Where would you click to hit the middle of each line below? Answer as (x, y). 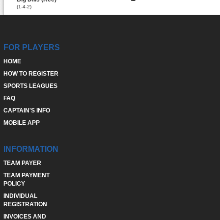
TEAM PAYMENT (26, 175)
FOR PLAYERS (31, 47)
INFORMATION (31, 149)
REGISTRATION (25, 204)
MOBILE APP (21, 123)
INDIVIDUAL (20, 196)
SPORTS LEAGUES (30, 86)
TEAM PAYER (22, 163)
